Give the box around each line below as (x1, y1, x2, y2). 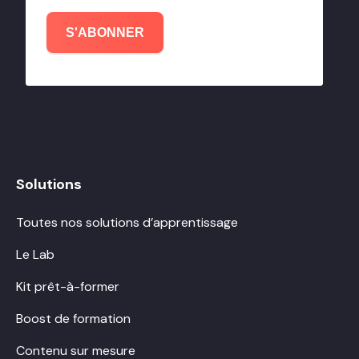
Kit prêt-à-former (16, 278, 119, 296)
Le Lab (16, 246, 54, 264)
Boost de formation (16, 310, 131, 328)
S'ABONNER (66, 26, 144, 40)
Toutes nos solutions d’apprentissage (16, 214, 238, 232)
